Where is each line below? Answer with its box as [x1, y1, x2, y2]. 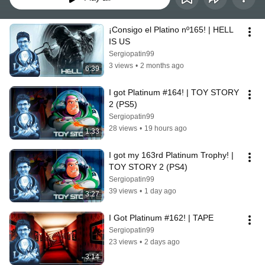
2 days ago [144, 238, 180, 247]
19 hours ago [144, 124, 187, 133]
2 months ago [140, 62, 184, 70]
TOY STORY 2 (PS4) [109, 162, 188, 172]
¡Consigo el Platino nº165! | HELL [109, 25, 234, 35]
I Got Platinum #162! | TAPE [109, 213, 214, 223]
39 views [109, 187, 137, 196]
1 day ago [144, 187, 176, 196]
